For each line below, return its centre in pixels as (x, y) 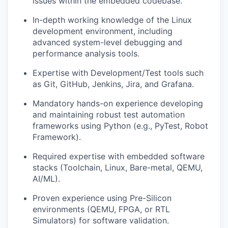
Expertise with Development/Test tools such (118, 73)
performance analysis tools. (86, 53)
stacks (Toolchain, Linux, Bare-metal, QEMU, (118, 167)
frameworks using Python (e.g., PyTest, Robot (120, 125)
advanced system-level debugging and (107, 42)
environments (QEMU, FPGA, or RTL (101, 209)
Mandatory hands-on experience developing (118, 103)
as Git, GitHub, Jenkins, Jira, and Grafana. (113, 84)
